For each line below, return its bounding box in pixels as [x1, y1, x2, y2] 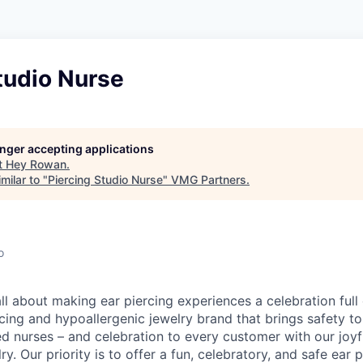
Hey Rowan [6, 157, 66, 171]
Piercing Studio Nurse [48, 173, 163, 186]
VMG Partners [171, 173, 246, 186]
